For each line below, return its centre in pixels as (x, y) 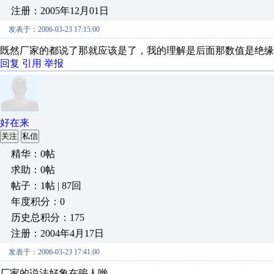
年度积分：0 (38, 202)
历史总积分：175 (48, 217)
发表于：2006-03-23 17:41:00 (54, 252)
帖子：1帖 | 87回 (46, 186)
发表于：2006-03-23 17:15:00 (54, 29)
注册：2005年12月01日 (60, 11)
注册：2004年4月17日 (57, 233)
